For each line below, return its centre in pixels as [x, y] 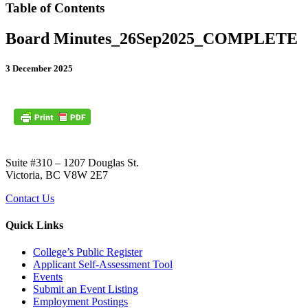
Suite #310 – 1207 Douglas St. [72, 162]
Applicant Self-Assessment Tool [103, 265]
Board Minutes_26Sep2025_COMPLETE [152, 38]
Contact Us [30, 198]
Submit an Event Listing [86, 289]
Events [48, 277]
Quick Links [34, 225]
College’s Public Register [88, 252]
